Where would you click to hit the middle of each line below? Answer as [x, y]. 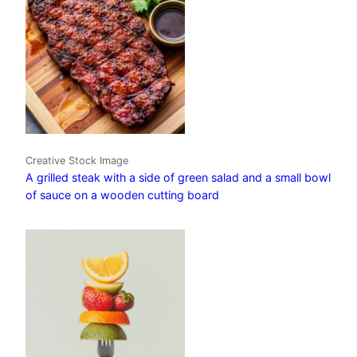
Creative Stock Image [77, 161]
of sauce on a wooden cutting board [122, 195]
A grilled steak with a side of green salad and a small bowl [178, 178]
